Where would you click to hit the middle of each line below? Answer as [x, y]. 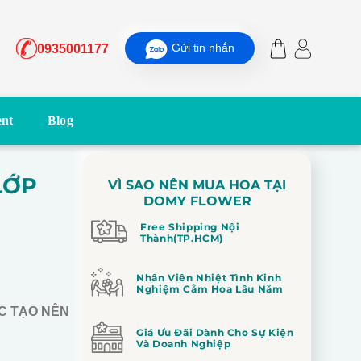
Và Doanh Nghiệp [184, 343]
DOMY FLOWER [197, 201]
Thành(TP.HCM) [182, 238]
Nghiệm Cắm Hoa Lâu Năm [210, 288]
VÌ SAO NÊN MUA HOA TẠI [197, 185]
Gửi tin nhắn [203, 47]
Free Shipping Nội [190, 226]
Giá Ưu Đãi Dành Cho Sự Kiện [215, 332]
